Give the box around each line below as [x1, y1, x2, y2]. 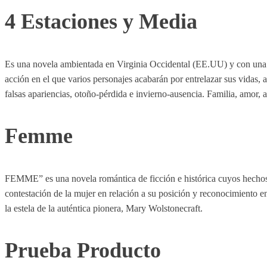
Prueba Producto [5, 238, 161, 262]
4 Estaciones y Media [5, 10, 197, 33]
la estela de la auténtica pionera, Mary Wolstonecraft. [5, 203, 203, 213]
